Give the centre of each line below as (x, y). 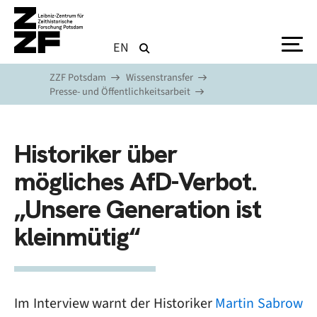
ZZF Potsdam (78, 77)
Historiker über (96, 154)
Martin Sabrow (259, 303)
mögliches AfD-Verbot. (136, 181)
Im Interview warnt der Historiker (115, 303)
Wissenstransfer (160, 77)
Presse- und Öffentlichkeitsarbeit (120, 92)
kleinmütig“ (77, 237)
